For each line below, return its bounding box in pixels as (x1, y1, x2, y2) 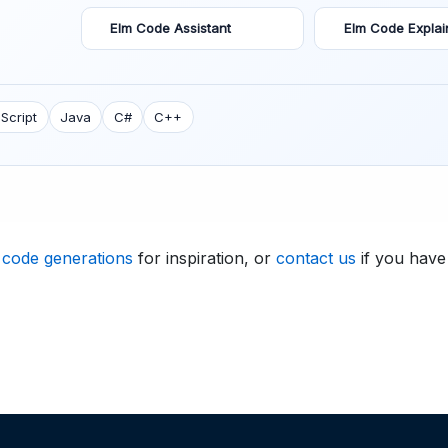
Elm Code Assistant (110, 19, 232, 36)
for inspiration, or (133, 248, 276, 269)
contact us (276, 248, 356, 269)
